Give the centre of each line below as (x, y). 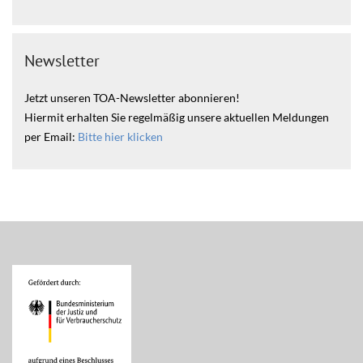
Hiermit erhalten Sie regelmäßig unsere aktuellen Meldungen (177, 117)
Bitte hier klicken (120, 137)
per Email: (51, 137)
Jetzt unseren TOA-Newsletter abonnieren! (132, 98)
